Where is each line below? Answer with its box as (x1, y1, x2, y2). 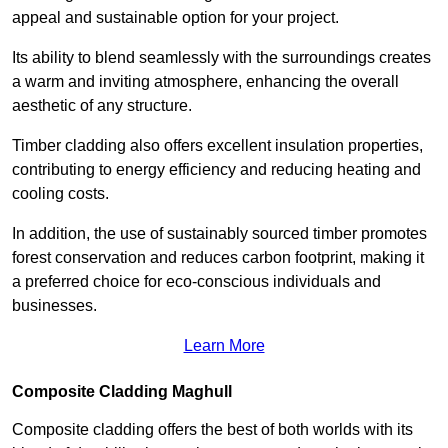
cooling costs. (12, 185, 113, 203)
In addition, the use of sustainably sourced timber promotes (12, 225, 427, 243)
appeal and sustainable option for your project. (12, 9, 339, 27)
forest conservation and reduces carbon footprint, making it (12, 249, 424, 267)
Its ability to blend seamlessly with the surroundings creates (12, 49, 431, 67)
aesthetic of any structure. (12, 97, 196, 115)
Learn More (183, 337, 265, 355)
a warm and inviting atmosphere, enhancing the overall (12, 73, 399, 91)
